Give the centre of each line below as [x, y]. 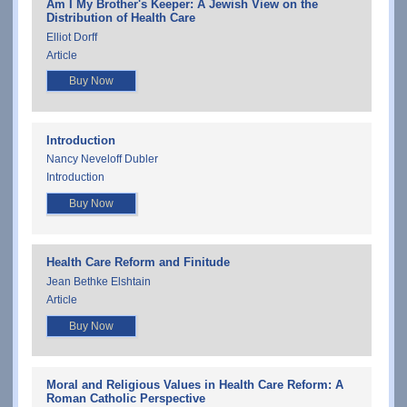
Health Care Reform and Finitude [138, 263]
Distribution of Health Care [121, 18]
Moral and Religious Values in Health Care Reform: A [195, 385]
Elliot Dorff [72, 37]
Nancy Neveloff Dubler [102, 159]
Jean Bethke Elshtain [99, 281]
